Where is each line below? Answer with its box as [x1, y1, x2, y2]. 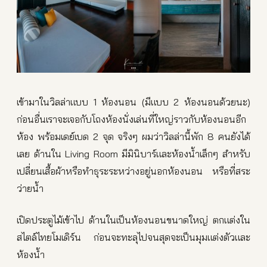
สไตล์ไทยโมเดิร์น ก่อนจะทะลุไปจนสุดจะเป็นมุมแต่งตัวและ [17, 231, 250, 244]
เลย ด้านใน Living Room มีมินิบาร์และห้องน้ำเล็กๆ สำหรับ [17, 147, 250, 160]
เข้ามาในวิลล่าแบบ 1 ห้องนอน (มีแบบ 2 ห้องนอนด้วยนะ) [17, 95, 250, 108]
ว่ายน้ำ [17, 182, 44, 195]
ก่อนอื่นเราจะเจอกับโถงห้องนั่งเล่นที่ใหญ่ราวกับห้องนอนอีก [17, 113, 246, 126]
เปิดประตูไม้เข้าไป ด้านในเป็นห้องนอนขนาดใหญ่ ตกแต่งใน [17, 213, 250, 226]
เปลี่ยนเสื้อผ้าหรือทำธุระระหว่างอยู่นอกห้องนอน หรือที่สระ [17, 164, 250, 178]
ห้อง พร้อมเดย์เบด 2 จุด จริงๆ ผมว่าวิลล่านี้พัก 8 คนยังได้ [17, 130, 250, 143]
